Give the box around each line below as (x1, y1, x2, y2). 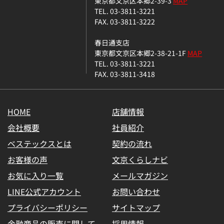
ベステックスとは (7, 137, 71, 150)
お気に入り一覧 (7, 169, 63, 182)
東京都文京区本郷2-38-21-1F (94, 47, 188, 58)
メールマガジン (112, 169, 168, 182)
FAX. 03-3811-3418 (94, 68, 155, 79)
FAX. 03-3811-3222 (94, 16, 155, 27)
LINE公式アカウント (7, 185, 81, 198)
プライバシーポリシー (7, 201, 87, 214)
